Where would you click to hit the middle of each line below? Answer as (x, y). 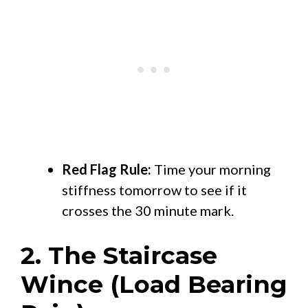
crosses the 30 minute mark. (148, 210)
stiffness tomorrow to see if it (154, 189)
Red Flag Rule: (107, 169)
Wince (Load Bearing (154, 284)
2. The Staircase (119, 255)
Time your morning (211, 169)
